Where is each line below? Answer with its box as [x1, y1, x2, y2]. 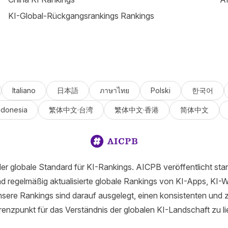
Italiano [12, 86, 36, 95]
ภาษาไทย [99, 86, 129, 95]
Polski [150, 86, 170, 95]
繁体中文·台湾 [48, 105, 93, 114]
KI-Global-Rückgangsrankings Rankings [8, 11, 154, 21]
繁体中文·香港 [114, 105, 159, 114]
